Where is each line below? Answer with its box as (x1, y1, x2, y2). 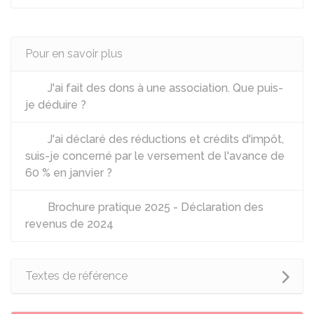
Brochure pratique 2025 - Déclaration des (45, 200, 264, 214)
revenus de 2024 (25, 217, 114, 231)
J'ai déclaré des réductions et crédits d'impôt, (45, 132, 284, 146)
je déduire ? (25, 98, 86, 111)
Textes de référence (25, 269, 128, 282)
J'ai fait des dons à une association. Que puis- (45, 81, 283, 95)
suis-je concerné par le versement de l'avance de (25, 149, 285, 163)
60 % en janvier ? (25, 166, 112, 179)
